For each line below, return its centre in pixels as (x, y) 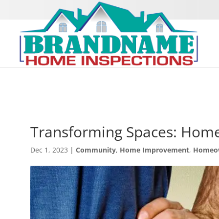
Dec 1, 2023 (49, 150)
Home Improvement (154, 150)
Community (96, 150)
